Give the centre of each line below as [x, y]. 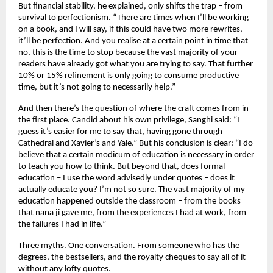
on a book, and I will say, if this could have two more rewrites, [130, 29]
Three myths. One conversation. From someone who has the [129, 246]
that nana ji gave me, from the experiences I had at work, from [132, 213]
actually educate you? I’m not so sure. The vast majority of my [132, 190]
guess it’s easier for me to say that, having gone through [120, 132]
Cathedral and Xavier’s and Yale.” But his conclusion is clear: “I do [136, 143]
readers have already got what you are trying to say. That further [136, 64]
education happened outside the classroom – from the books [129, 201]
